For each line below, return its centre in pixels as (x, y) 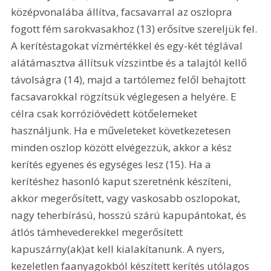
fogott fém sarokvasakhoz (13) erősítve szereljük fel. (135, 29)
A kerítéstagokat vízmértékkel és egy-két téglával (128, 46)
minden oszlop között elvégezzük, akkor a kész (123, 148)
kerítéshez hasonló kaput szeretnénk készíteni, (122, 181)
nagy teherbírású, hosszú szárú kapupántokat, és (130, 215)
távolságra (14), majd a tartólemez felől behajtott (130, 80)
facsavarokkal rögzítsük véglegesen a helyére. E (125, 97)
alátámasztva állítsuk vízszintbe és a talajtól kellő (130, 63)
